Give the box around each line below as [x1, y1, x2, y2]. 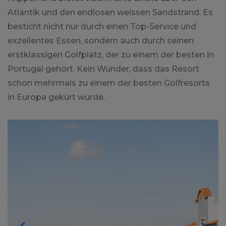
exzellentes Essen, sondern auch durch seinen [8, 36, 194, 46]
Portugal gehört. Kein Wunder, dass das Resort [8, 64, 199, 74]
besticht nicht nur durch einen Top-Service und [8, 22, 196, 32]
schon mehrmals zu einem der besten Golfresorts [8, 78, 210, 88]
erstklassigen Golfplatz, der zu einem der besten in [8, 50, 214, 60]
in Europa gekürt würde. [8, 92, 105, 102]
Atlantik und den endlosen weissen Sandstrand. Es [8, 8, 213, 18]
